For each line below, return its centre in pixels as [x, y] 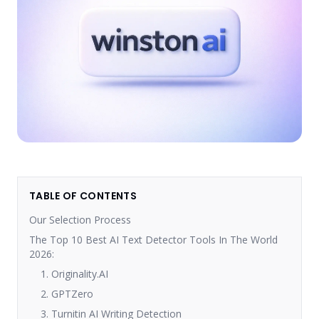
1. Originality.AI [74, 273]
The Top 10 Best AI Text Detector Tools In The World [153, 239]
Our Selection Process [80, 219]
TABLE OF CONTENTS [83, 195]
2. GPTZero [67, 293]
